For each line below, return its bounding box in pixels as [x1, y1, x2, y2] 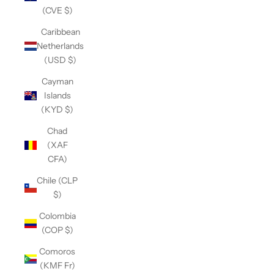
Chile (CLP [37, 175, 78, 186]
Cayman [41, 76, 73, 87]
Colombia [39, 210, 76, 221]
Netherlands [37, 40, 84, 51]
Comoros [39, 246, 75, 257]
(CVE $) [42, 5, 73, 16]
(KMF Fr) [39, 260, 75, 271]
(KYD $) [41, 104, 73, 115]
